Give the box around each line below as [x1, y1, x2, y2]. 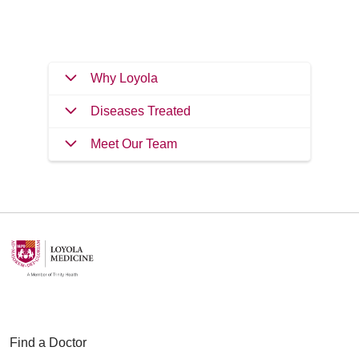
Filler [9, 2, 38, 16]
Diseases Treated [91, 104, 191, 118]
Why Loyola [91, 71, 158, 85]
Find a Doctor [10, 336, 87, 349]
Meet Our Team [91, 137, 177, 151]
